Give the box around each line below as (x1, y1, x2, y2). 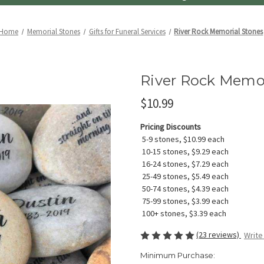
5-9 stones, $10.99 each (140, 133, 225, 144)
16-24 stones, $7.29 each (140, 158, 229, 169)
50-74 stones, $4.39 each (140, 183, 229, 194)
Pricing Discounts (140, 121, 201, 132)
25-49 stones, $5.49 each (140, 170, 229, 181)
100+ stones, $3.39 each (140, 207, 226, 219)
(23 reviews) (196, 229, 241, 240)
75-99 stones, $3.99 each (140, 195, 229, 206)
